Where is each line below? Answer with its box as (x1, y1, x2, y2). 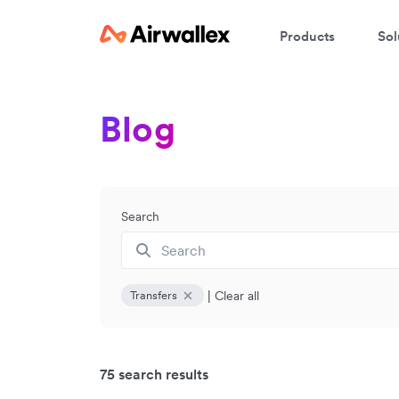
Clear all (215, 287, 259, 304)
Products (280, 27, 335, 45)
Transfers (130, 288, 177, 303)
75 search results (100, 365, 208, 383)
